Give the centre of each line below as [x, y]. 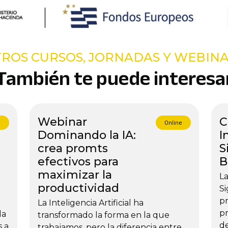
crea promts [73, 148]
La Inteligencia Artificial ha [90, 203]
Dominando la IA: [87, 135]
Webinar [62, 122]
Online [173, 122]
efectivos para [78, 161]
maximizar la [75, 175]
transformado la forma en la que [103, 215]
